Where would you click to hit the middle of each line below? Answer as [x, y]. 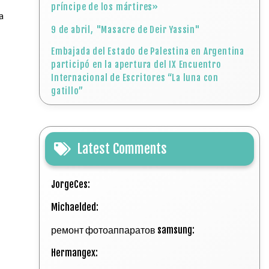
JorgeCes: [72, 184]
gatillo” [67, 91]
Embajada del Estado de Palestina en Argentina [148, 51]
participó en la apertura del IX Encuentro [136, 65]
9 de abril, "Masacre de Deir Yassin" [126, 30]
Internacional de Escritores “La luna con [135, 78]
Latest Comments [122, 149]
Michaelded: [76, 207]
